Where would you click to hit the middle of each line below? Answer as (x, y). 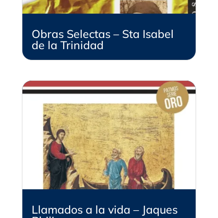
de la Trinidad (67, 45)
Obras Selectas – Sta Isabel (102, 34)
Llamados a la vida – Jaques (104, 209)
